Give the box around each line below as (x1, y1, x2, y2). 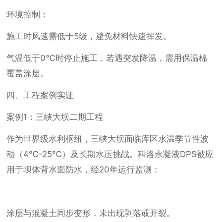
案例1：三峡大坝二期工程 (6, 112, 104, 122)
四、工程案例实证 (6, 90, 74, 101)
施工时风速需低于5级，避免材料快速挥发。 (6, 31, 172, 42)
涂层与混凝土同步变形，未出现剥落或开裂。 (6, 208, 175, 219)
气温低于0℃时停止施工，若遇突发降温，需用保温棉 (6, 53, 208, 63)
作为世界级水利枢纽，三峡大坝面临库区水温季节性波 (6, 134, 209, 144)
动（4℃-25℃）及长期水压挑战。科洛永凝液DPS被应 (6, 149, 214, 160)
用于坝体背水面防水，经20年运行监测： (6, 165, 161, 175)
